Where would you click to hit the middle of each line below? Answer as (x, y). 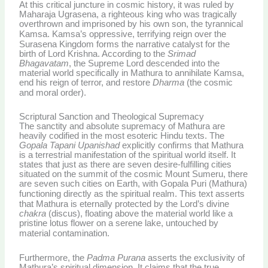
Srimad (182, 54)
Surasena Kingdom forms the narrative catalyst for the (125, 44)
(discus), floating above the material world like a (140, 214)
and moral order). (53, 93)
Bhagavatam (44, 63)
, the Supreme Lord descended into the (144, 63)
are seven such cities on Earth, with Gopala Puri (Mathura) (133, 184)
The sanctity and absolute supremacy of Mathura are (122, 127)
